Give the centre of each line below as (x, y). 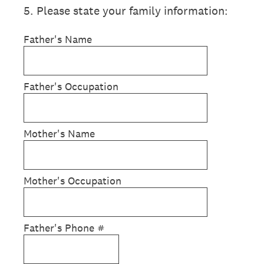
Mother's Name (59, 133)
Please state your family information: (132, 11)
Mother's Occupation (72, 181)
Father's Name (58, 39)
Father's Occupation (71, 86)
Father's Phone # (64, 228)
